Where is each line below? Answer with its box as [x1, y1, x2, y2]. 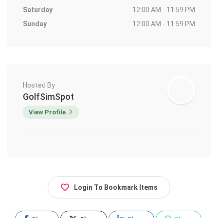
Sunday [23, 20, 47, 28]
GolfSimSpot [23, 91, 74, 102]
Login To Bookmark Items [74, 183, 158, 192]
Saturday [23, 6, 53, 14]
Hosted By [23, 81, 55, 90]
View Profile [29, 109, 66, 116]
